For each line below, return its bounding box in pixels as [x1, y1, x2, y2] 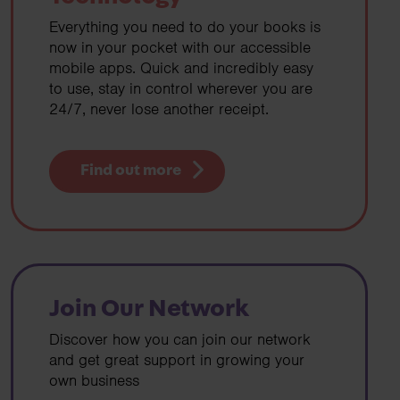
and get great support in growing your [49, 349, 304, 370]
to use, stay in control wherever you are [49, 79, 312, 99]
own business [49, 370, 139, 390]
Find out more [79, 162, 181, 179]
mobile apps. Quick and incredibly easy [49, 58, 313, 79]
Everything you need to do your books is [49, 17, 321, 37]
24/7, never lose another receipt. [49, 99, 269, 120]
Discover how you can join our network [49, 329, 311, 349]
